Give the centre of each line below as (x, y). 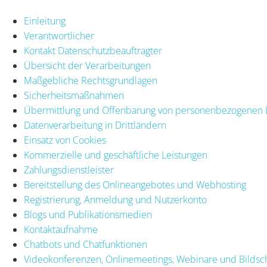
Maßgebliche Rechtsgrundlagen (91, 80)
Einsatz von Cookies (65, 140)
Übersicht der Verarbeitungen (87, 66)
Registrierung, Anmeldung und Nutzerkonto (115, 200)
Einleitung (45, 21)
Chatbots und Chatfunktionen (86, 244)
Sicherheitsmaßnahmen (74, 95)
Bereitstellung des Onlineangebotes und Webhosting (135, 185)
